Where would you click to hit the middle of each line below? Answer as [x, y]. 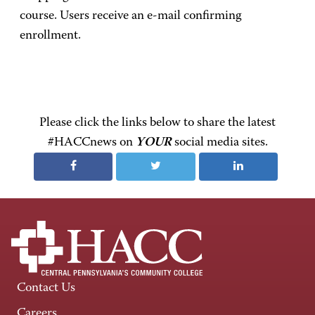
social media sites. [219, 143]
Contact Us [46, 288]
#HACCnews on [91, 143]
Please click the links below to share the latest [157, 123]
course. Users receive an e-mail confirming [131, 16]
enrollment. [50, 36]
